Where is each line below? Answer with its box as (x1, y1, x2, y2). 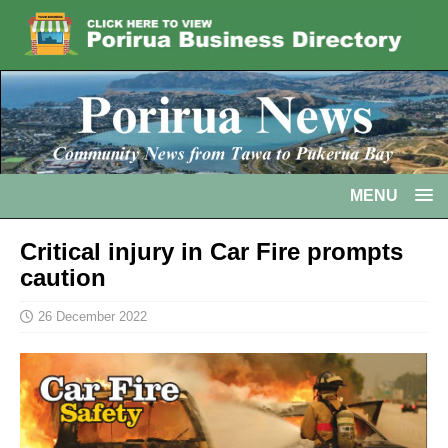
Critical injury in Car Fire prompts (20, 237, 403, 265)
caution (20, 263, 106, 291)
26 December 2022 (38, 308, 147, 324)
